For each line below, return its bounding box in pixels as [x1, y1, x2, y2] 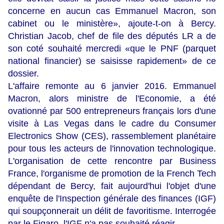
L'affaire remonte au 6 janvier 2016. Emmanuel [8, 81, 216, 91]
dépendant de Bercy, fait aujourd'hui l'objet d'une [8, 181, 216, 191]
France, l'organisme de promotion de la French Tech [8, 168, 216, 179]
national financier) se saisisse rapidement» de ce [8, 56, 216, 66]
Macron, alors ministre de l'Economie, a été [8, 93, 216, 104]
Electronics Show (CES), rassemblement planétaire [8, 131, 216, 141]
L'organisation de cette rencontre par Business [8, 156, 216, 166]
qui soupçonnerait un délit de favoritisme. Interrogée [8, 206, 216, 216]
